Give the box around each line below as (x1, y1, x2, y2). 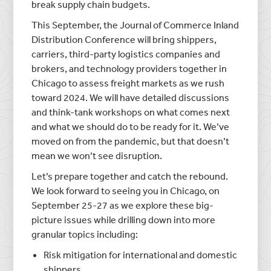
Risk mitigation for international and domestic (44, 248, 238, 261)
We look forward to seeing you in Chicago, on (31, 184, 220, 197)
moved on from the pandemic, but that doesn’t (31, 134, 230, 147)
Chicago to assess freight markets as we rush (31, 76, 225, 89)
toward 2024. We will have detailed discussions (31, 91, 230, 103)
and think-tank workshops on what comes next (31, 105, 230, 118)
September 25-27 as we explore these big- (31, 198, 214, 211)
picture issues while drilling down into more (31, 213, 216, 226)
